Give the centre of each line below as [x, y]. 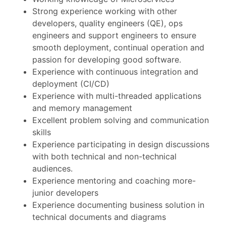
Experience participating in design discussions [121, 144]
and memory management [82, 108]
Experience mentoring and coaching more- [114, 181]
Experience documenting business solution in [118, 205]
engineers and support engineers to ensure [114, 35]
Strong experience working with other [105, 11]
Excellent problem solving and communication [121, 120]
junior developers [65, 193]
